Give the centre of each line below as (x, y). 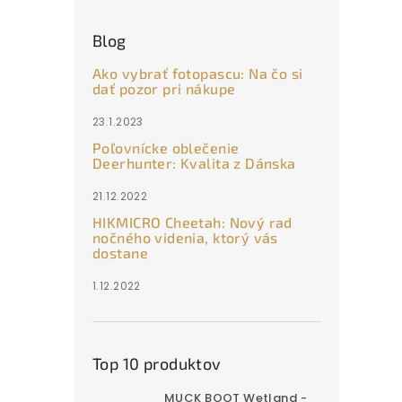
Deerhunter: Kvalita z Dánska (194, 162)
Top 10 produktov (157, 363)
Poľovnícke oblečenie (166, 147)
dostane (120, 252)
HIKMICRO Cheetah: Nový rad (192, 222)
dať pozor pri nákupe (164, 88)
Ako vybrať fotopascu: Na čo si (198, 73)
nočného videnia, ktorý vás (185, 237)
